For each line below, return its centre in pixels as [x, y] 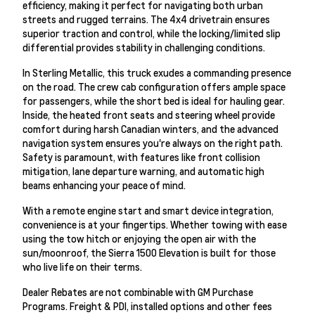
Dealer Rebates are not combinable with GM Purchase [138, 291]
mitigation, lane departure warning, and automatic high [143, 171]
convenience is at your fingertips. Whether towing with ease [155, 224]
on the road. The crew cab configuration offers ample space [154, 86]
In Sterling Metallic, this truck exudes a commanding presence [157, 72]
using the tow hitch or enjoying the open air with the [139, 238]
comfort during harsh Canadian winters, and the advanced [150, 128]
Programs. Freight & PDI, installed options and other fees [147, 306]
